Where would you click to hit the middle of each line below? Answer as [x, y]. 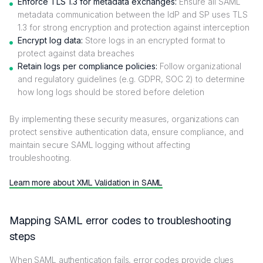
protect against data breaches [76, 53]
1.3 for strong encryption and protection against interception [134, 27]
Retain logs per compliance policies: [89, 66]
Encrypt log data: [50, 40]
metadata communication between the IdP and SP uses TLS [133, 14]
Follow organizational [200, 66]
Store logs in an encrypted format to [154, 40]
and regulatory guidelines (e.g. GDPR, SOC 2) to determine [131, 79]
